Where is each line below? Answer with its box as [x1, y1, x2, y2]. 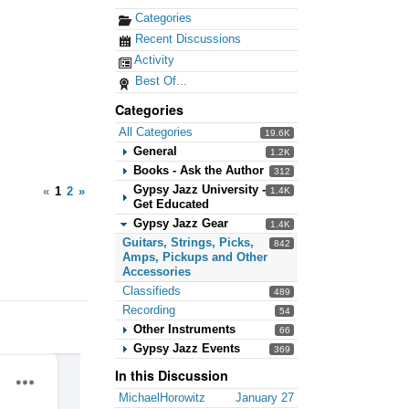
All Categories [119, 124, 193, 139]
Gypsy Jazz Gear [133, 215, 228, 230]
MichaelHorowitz [119, 390, 205, 404]
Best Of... [131, 73, 187, 88]
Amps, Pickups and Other [122, 249, 267, 264]
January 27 [236, 390, 294, 404]
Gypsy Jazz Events [133, 341, 240, 355]
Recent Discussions [131, 31, 241, 46]
